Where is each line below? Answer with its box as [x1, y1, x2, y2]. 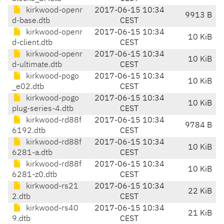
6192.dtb [12, 127, 45, 135]
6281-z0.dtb [12, 171, 57, 179]
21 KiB [188, 209, 212, 218]
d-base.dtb [12, 17, 50, 25]
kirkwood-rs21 [24, 182, 78, 191]
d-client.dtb [12, 39, 52, 47]
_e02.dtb [12, 83, 44, 91]
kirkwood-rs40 [24, 204, 78, 213]
